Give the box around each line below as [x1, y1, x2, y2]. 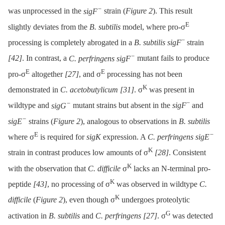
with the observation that [8, 164, 88, 173]
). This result [153, 7, 192, 16]
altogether [30, 70, 65, 79]
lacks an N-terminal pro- [132, 164, 210, 173]
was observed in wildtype [115, 180, 199, 189]
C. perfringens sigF [69, 54, 131, 63]
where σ [8, 133, 34, 142]
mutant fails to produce [135, 54, 209, 63]
